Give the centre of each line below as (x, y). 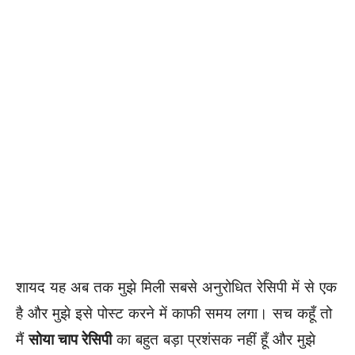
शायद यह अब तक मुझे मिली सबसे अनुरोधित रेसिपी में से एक (176, 287)
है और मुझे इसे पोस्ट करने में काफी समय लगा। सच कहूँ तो (174, 313)
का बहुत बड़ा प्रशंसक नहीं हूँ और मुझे (214, 339)
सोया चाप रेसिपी (70, 339)
